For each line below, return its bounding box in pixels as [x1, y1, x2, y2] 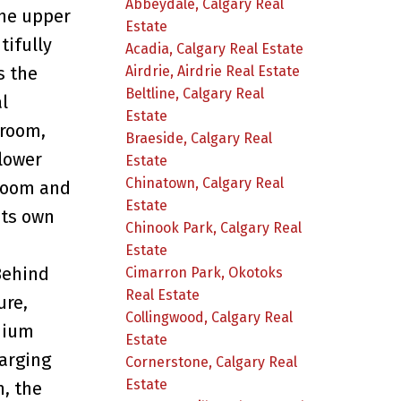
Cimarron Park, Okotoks [125, 263, 284, 281]
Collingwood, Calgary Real [125, 308, 294, 326]
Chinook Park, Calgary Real [125, 218, 303, 236]
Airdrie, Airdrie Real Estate [125, 62, 301, 80]
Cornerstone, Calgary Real [125, 353, 298, 371]
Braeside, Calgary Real [125, 129, 273, 147]
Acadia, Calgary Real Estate [125, 39, 304, 57]
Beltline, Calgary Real [125, 84, 265, 102]
